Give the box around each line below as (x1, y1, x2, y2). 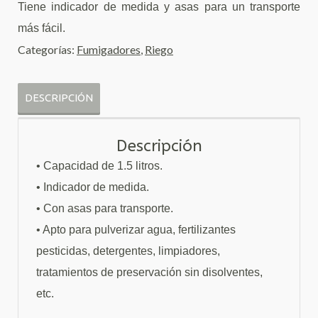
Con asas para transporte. (43, 202, 173, 214)
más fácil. (18, 22, 65, 34)
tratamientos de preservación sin (36, 266, 199, 278)
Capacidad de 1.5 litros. (43, 160, 163, 172)
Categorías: (18, 43, 77, 56)
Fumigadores (77, 43, 141, 56)
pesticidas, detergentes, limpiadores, (36, 245, 220, 257)
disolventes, (202, 266, 263, 278)
